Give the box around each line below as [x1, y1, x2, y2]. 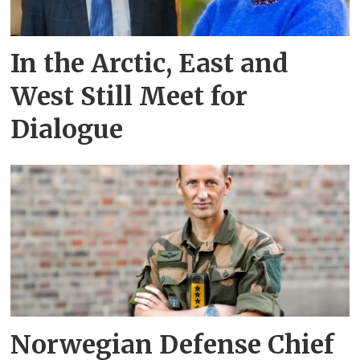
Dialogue [10, 112, 124, 145]
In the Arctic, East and [10, 47, 289, 80]
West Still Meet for [10, 80, 248, 112]
